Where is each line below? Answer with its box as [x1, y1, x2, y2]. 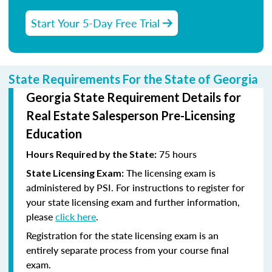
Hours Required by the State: [26, 148, 157, 160]
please [26, 209, 55, 223]
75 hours [157, 146, 197, 161]
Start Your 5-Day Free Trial [31, 15, 163, 30]
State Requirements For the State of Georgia [8, 71, 258, 86]
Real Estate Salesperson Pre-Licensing [26, 107, 236, 123]
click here [55, 209, 96, 223]
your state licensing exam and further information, [26, 194, 240, 209]
